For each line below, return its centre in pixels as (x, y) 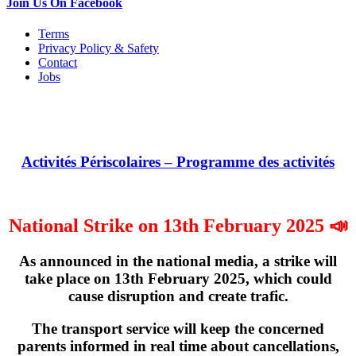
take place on (69, 279)
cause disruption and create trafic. (178, 296)
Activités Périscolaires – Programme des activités (178, 161)
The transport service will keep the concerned (178, 329)
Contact (58, 63)
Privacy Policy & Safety (99, 48)
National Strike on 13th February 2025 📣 (178, 226)
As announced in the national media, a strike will (178, 261)
